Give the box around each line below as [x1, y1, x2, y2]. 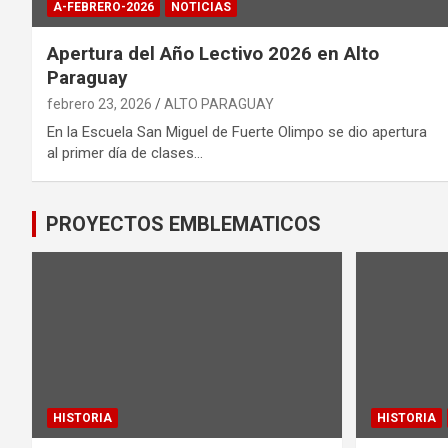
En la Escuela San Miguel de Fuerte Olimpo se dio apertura [47, 123, 427, 142]
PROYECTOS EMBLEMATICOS [46, 212, 321, 237]
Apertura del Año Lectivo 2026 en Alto [47, 42, 379, 66]
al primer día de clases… [47, 144, 203, 163]
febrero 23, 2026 [47, 96, 152, 113]
